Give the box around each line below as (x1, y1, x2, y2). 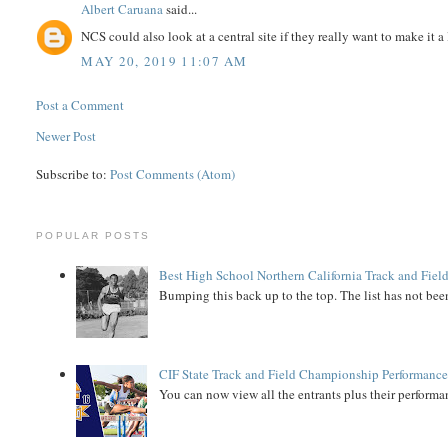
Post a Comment (36, 96, 125, 115)
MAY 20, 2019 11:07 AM (81, 52, 248, 71)
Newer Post (36, 127, 97, 146)
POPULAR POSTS (36, 230, 150, 242)
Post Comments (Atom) (110, 165, 236, 184)
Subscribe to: (36, 165, 111, 184)
